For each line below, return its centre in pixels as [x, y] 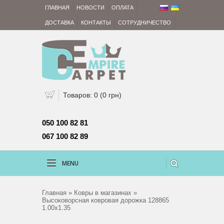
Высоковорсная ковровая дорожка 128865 [105, 200]
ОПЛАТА [122, 7]
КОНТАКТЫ [96, 22]
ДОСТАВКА [59, 22]
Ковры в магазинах [103, 193]
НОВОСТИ [90, 7]
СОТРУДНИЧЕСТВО [144, 22]
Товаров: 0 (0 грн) [92, 95]
